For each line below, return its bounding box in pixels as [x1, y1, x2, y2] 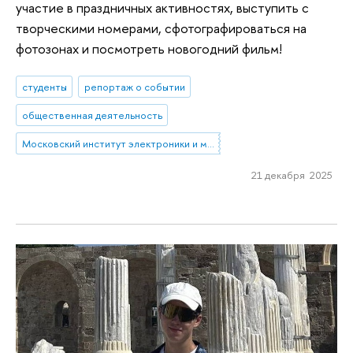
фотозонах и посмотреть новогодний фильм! [16, 39, 282, 58]
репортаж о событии [84, 80, 185, 95]
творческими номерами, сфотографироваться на [16, 18, 307, 37]
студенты [21, 80, 67, 95]
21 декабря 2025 [251, 167, 333, 182]
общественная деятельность [21, 108, 162, 123]
